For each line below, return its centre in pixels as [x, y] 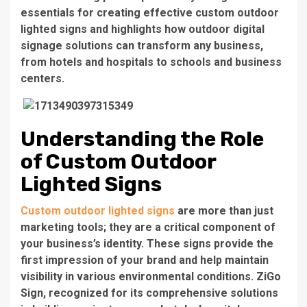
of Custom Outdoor [118, 161]
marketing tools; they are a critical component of [148, 227]
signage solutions [67, 46]
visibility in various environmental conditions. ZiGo [151, 276]
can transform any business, [188, 46]
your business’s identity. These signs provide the [147, 243]
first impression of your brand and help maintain [145, 260]
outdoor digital [226, 29]
